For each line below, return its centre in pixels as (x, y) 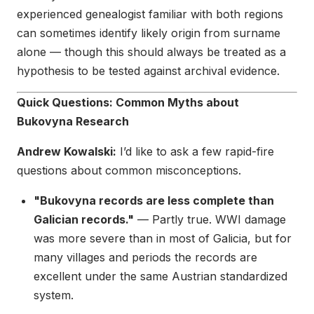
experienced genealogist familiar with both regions (150, 14)
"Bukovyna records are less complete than (154, 201)
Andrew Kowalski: (67, 152)
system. (54, 295)
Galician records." (84, 220)
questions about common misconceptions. (129, 171)
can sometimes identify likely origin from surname (149, 33)
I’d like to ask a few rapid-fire (195, 152)
